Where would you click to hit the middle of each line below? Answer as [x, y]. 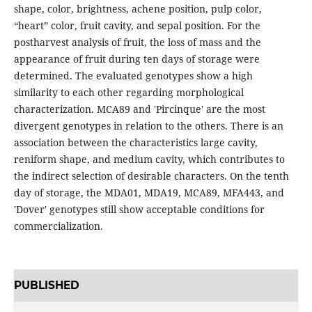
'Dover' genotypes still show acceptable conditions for [139, 210]
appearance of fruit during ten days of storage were [136, 59]
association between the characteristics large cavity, [135, 143]
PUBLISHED [46, 285]
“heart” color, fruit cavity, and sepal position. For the [137, 26]
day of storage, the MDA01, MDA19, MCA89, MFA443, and [149, 193]
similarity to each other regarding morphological [128, 93]
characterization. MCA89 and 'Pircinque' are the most [139, 109]
